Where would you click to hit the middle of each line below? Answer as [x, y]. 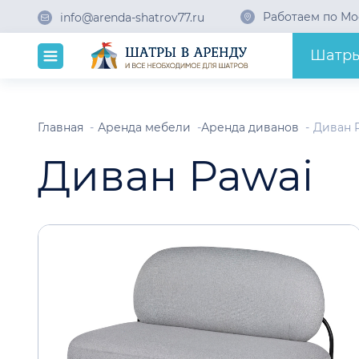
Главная [61, 127]
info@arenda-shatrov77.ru [132, 17]
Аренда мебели [144, 127]
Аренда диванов [250, 127]
